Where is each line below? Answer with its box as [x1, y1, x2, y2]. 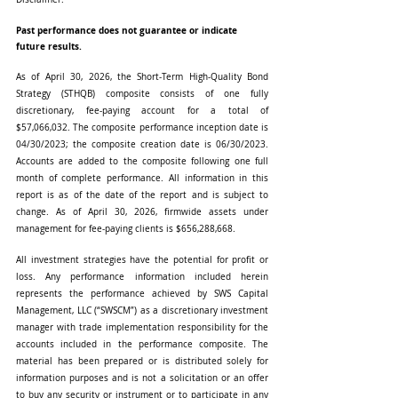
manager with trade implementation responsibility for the [16, 321, 268, 333]
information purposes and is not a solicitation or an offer [16, 371, 268, 384]
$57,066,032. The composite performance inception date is [16, 121, 268, 133]
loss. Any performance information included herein [16, 270, 268, 283]
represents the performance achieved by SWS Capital [16, 287, 268, 299]
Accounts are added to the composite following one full [16, 155, 268, 167]
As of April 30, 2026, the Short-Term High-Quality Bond [16, 70, 268, 83]
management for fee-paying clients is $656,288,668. [16, 222, 235, 235]
